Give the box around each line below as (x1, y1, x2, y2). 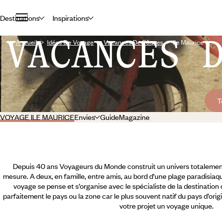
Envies (74, 112, 95, 122)
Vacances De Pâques (104, 38, 163, 47)
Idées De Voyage (47, 38, 94, 47)
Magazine (118, 112, 150, 122)
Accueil (16, 38, 37, 47)
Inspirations (52, 12, 89, 23)
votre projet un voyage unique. (119, 200, 214, 211)
